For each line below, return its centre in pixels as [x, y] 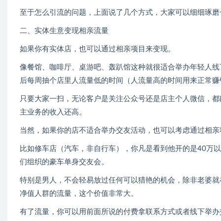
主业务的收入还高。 [53, 112]
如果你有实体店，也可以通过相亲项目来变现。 [97, 49]
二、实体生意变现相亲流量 [64, 31]
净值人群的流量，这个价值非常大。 [79, 194]
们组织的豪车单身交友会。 [64, 162]
